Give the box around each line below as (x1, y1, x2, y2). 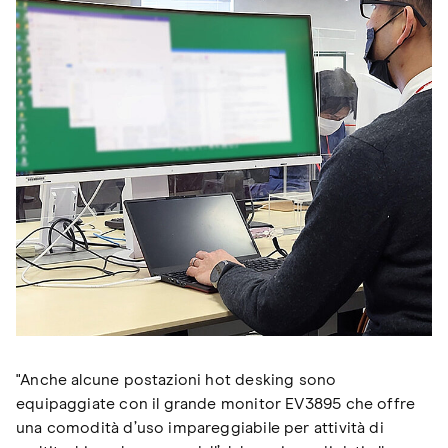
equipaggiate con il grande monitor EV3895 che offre (16, 395, 416, 412)
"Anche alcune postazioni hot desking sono (16, 371, 337, 388)
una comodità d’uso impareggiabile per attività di (16, 419, 384, 436)
